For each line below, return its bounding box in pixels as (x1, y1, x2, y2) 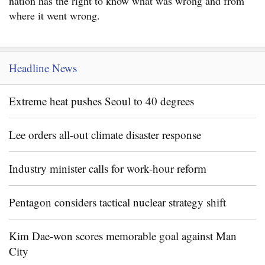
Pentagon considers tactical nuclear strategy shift (9, 195, 226, 209)
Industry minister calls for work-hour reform (9, 161, 206, 176)
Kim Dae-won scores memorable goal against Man (9, 228, 237, 243)
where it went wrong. (9, 8, 100, 22)
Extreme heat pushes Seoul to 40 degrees (9, 93, 194, 108)
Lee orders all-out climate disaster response (9, 127, 201, 142)
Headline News (9, 60, 77, 75)
